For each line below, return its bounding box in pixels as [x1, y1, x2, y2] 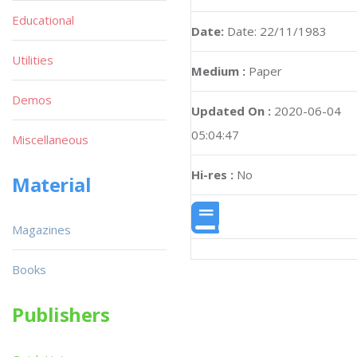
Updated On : [191, 103, 271, 119]
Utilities [12, 52, 53, 68]
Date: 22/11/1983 [227, 23, 327, 39]
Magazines [12, 222, 71, 237]
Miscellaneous [12, 131, 88, 147]
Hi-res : [191, 167, 233, 182]
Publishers [12, 301, 110, 328]
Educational [12, 12, 74, 28]
